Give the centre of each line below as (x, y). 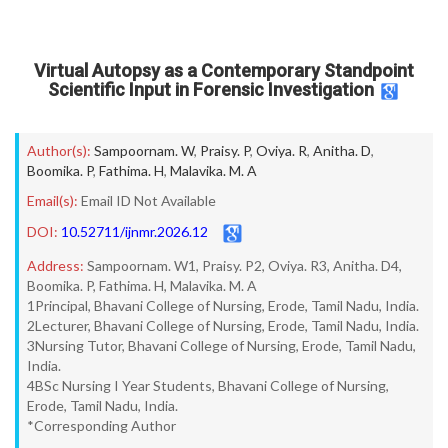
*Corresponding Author (101, 425)
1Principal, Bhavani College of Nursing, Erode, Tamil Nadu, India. (223, 305)
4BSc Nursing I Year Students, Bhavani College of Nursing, (208, 385)
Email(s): (52, 200)
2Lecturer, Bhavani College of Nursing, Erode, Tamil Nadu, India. (223, 325)
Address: (55, 265)
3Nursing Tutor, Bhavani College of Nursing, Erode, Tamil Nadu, (221, 345)
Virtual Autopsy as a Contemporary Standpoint (224, 70)
